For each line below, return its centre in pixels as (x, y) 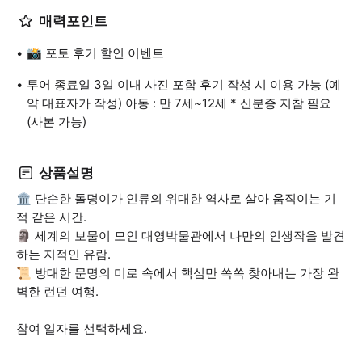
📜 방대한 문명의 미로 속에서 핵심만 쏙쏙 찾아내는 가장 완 (178, 273)
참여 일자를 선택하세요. (82, 328)
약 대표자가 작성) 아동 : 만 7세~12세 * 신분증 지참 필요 (179, 103)
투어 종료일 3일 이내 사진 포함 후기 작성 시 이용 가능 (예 (184, 84)
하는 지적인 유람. (63, 254)
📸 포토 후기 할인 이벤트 (95, 53)
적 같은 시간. (51, 217)
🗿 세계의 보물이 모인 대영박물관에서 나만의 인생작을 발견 (181, 236)
